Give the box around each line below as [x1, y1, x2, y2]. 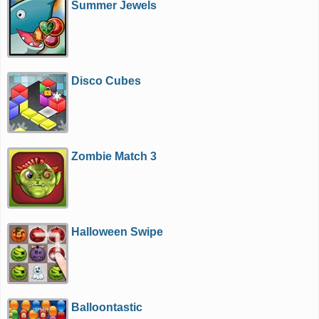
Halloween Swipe [71, 226, 164, 238]
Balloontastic [71, 301, 143, 313]
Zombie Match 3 [71, 150, 157, 162]
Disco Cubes [71, 75, 142, 87]
